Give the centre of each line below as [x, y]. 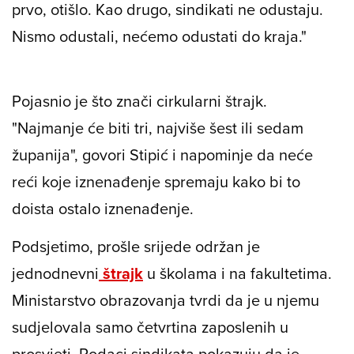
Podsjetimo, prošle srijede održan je [136, 247]
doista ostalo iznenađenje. [103, 209]
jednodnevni [55, 273]
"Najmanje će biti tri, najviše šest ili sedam [158, 128]
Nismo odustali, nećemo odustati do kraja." [159, 36]
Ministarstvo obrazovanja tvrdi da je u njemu [166, 300]
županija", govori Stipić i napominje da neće [162, 155]
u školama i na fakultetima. [237, 273]
